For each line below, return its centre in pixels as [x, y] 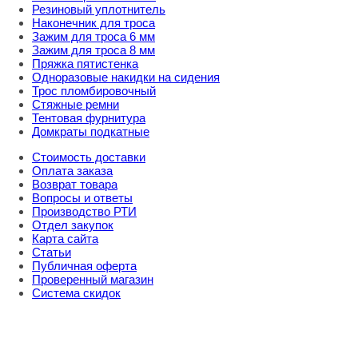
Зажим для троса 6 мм [93, 37]
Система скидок [76, 293]
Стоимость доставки [89, 157]
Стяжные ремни [76, 105]
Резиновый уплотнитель [99, 10]
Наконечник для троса [93, 23]
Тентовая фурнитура [89, 118]
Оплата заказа [72, 171]
